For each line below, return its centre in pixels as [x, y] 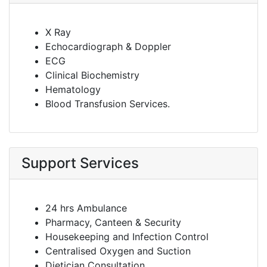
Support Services [80, 163]
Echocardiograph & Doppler [108, 46]
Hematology [73, 89]
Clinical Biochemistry [92, 75]
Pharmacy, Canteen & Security [113, 222]
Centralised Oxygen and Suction [118, 251]
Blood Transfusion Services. [108, 104]
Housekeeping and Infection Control [127, 237]
